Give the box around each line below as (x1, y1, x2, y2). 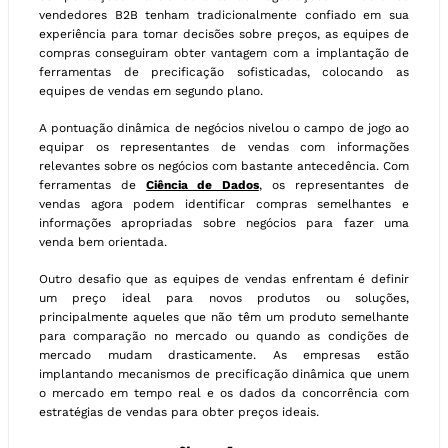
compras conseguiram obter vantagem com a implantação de (39, 45, 409, 60)
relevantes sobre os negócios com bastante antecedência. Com (39, 158, 409, 173)
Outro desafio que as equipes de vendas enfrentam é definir (39, 271, 409, 286)
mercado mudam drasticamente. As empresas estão (39, 347, 409, 362)
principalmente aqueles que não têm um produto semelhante (39, 309, 409, 324)
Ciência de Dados (146, 177, 259, 192)
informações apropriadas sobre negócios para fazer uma (39, 215, 409, 230)
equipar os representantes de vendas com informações (39, 139, 409, 154)
